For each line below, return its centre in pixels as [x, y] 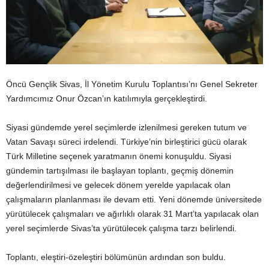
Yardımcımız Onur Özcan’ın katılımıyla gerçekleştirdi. [107, 98]
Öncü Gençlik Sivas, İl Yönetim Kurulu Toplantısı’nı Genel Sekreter [132, 84]
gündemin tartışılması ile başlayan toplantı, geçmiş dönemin [120, 170]
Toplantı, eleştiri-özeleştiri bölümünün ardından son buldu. [116, 257]
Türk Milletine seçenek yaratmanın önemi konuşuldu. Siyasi [119, 156]
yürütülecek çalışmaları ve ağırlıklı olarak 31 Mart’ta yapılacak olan [132, 213]
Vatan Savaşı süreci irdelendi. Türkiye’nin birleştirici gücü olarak [126, 141]
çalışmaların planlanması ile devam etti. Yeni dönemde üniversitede [134, 199]
